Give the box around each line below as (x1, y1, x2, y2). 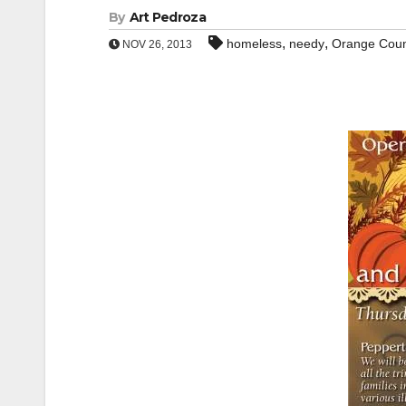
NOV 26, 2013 (120, 38, 192, 51)
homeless (227, 36, 282, 51)
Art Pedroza (129, 9, 206, 25)
